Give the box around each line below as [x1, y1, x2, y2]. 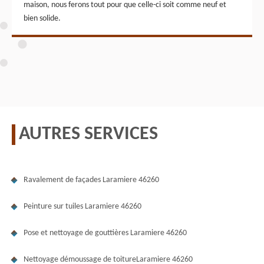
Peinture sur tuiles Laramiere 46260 [24, 202, 141, 211]
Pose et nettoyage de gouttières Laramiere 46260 [24, 228, 187, 237]
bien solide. [24, 14, 61, 23]
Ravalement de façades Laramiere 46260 [24, 175, 159, 184]
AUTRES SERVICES [19, 124, 158, 144]
